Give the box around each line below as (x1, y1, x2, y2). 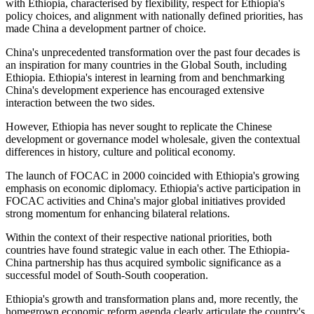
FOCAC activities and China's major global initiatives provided (6, 195, 285, 207)
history (68, 146, 97, 158)
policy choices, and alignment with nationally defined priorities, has (6, 10, 303, 22)
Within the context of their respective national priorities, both (6, 231, 272, 244)
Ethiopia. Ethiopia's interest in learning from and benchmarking (6, 71, 285, 84)
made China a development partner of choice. (6, 22, 206, 35)
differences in (6, 146, 68, 158)
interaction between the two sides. (6, 97, 155, 109)
